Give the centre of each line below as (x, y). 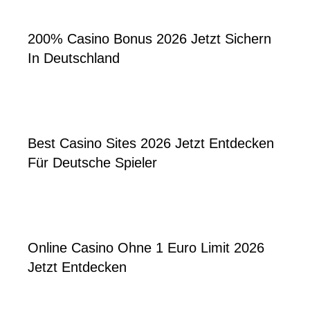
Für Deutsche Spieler (92, 163)
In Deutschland (74, 58)
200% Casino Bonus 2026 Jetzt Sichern (149, 39)
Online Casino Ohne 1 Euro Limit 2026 (146, 248)
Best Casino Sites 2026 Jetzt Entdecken (151, 144)
